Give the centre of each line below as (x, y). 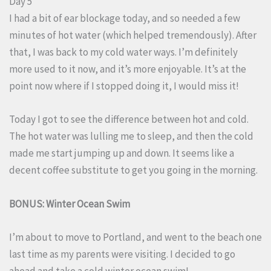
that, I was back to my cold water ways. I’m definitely (123, 52)
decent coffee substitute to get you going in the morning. (134, 170)
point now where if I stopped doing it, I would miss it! (124, 86)
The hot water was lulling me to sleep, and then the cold (131, 136)
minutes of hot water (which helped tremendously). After (133, 35)
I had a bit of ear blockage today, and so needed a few (125, 18)
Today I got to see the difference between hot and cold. (129, 119)
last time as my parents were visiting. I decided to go (122, 254)
